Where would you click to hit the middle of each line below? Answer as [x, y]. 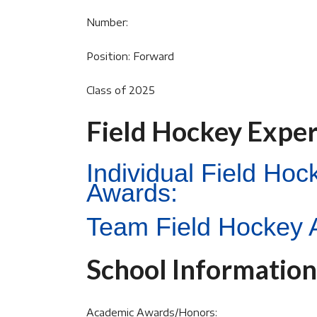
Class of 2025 [121, 90]
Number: [107, 22]
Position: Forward [130, 56]
